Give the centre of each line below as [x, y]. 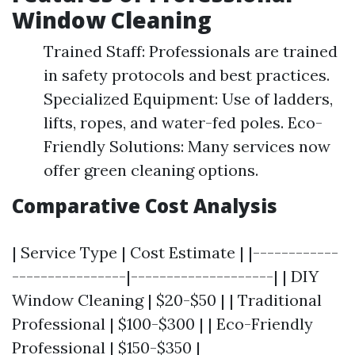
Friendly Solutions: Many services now [187, 146]
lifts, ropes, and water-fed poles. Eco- [183, 122]
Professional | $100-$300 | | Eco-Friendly [162, 324]
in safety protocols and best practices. [187, 75]
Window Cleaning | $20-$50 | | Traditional [167, 300]
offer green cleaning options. [151, 170]
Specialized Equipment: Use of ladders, [188, 99]
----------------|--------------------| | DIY [165, 276]
